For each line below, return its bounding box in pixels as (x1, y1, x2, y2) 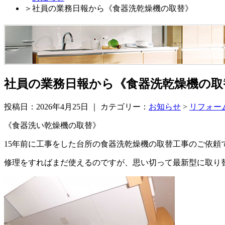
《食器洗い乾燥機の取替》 (4, 121, 100, 130)
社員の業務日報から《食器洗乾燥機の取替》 (32, 4, 193, 13)
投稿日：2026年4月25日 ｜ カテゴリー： (4, 102, 149, 111)
